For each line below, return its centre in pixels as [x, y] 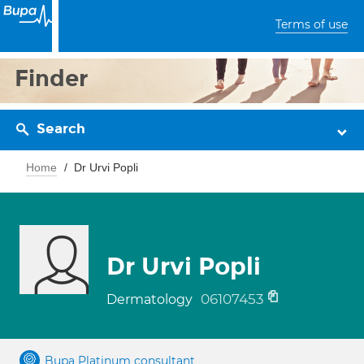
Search [61, 129]
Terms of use [312, 24]
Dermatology [151, 299]
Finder [52, 78]
